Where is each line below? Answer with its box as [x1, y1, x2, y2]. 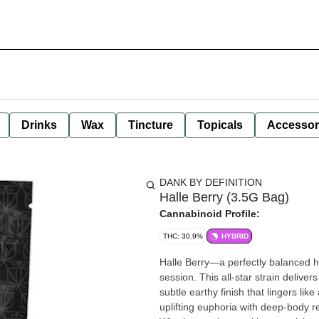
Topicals [197, 119, 243, 131]
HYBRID [221, 232, 249, 240]
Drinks [21, 119, 57, 131]
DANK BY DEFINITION [159, 177, 262, 188]
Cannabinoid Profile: [159, 208, 260, 219]
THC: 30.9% [163, 232, 203, 240]
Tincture [128, 119, 173, 131]
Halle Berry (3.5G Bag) [159, 190, 289, 204]
